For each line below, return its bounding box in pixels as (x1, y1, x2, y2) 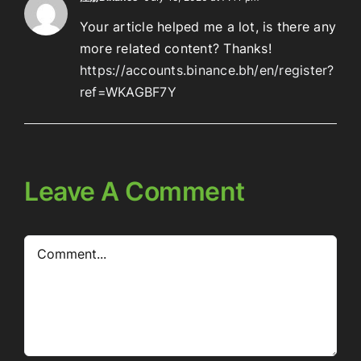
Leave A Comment (24, 175, 245, 207)
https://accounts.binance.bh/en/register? (80, 61, 334, 78)
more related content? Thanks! (80, 39, 272, 56)
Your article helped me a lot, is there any (80, 18, 337, 35)
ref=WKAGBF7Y (80, 83, 176, 100)
